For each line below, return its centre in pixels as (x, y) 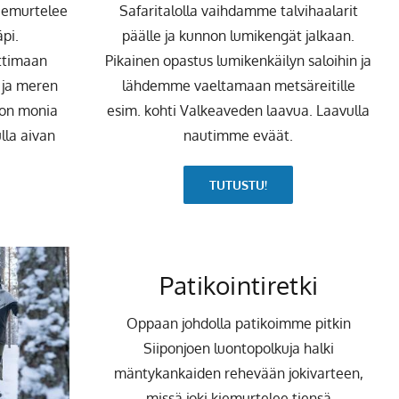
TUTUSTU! (239, 185)
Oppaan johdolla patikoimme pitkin (238, 324)
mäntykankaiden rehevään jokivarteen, (238, 374)
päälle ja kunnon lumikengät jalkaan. (239, 36)
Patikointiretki (239, 285)
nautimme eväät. (239, 136)
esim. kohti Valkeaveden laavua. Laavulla (239, 111)
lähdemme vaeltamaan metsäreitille (238, 86)
